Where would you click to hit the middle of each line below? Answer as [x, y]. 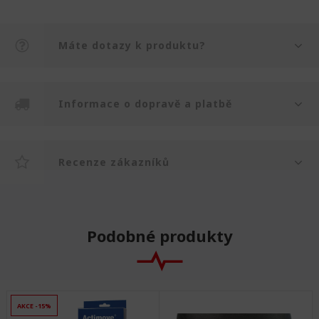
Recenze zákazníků [114, 162]
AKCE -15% [34, 306]
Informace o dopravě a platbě [145, 104]
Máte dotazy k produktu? [132, 45]
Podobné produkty [159, 236]
